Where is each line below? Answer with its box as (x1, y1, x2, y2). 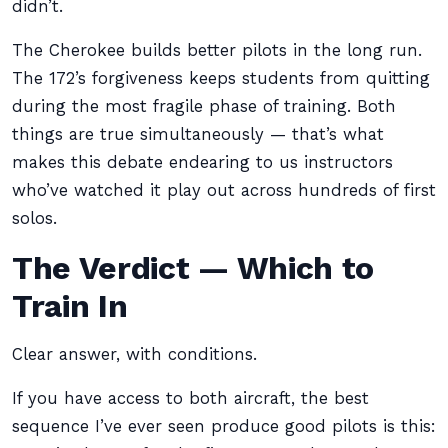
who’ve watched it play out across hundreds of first (12, 181, 436, 200)
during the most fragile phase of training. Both (12, 97, 396, 116)
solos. (12, 209, 57, 228)
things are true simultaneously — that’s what (12, 125, 384, 144)
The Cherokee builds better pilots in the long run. (12, 41, 422, 60)
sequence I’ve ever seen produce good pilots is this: (12, 417, 436, 436)
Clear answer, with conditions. (12, 345, 257, 364)
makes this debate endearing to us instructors (12, 153, 393, 172)
